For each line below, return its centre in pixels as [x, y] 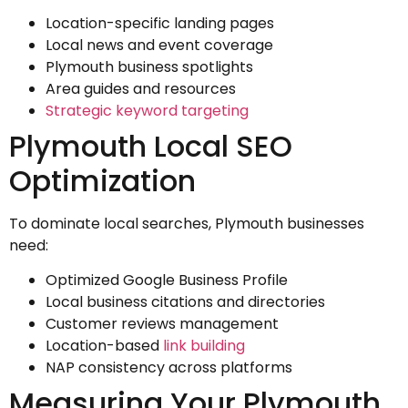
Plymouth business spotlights [149, 67]
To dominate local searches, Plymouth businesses [187, 224]
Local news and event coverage [159, 46]
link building [204, 346]
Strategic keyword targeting [147, 111]
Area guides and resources [141, 89]
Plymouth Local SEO [151, 147]
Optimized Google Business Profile [167, 280]
